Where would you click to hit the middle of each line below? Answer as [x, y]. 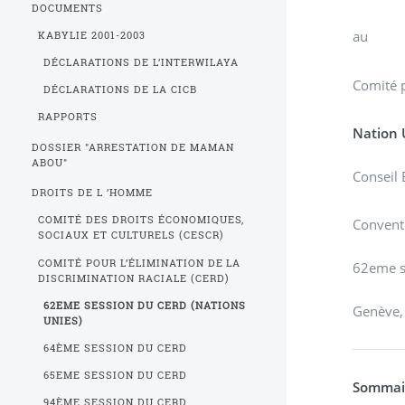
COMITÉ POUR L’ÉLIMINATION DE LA [139, 263]
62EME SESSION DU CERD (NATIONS [145, 305]
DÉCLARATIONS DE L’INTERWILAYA [141, 62]
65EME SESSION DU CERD [116, 376]
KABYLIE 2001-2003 [91, 35]
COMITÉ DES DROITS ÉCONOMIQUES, [141, 220]
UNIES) [64, 320]
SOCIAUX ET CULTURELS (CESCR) [131, 235]
